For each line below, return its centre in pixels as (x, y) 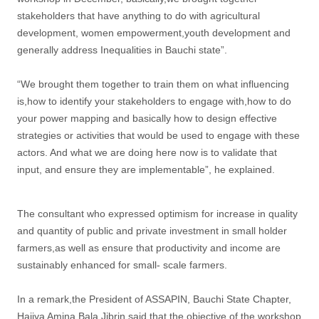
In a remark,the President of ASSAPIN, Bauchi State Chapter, (154, 299)
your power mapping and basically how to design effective (147, 118)
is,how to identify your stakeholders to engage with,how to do (154, 101)
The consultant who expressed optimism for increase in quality (157, 213)
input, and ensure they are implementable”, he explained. (146, 169)
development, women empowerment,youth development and (154, 32)
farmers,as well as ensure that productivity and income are (149, 247)
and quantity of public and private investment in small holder (152, 230)
